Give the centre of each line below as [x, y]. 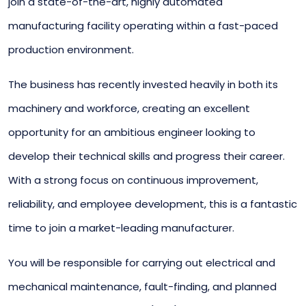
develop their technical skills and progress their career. [147, 156]
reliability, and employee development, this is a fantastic [153, 204]
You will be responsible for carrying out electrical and [142, 262]
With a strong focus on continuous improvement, [133, 180]
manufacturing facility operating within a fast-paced [143, 25]
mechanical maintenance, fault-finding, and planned [142, 286]
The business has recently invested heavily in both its [143, 84]
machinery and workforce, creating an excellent [129, 108]
